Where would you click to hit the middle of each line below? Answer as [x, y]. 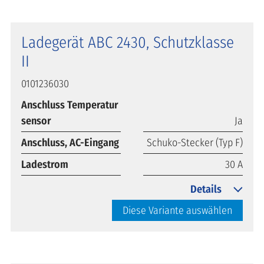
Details [206, 189]
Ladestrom [45, 164]
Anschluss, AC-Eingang [70, 142]
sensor [36, 121]
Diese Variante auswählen [177, 210]
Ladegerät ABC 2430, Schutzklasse [128, 42]
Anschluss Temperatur [70, 105]
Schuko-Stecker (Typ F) [195, 142]
